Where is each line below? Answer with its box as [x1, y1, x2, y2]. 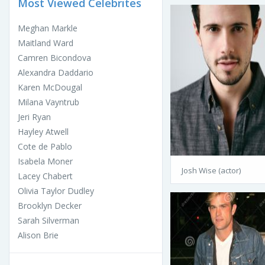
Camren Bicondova [18, 51, 91, 63]
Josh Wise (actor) [182, 164, 241, 176]
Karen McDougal [18, 81, 82, 93]
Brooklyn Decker [18, 199, 82, 211]
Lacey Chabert [18, 170, 73, 182]
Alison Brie [18, 229, 59, 241]
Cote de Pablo [18, 140, 72, 152]
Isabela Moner [18, 155, 73, 167]
